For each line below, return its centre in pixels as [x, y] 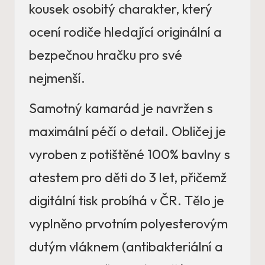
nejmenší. [57, 78]
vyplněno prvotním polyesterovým [128, 224]
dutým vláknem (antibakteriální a [126, 247]
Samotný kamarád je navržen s [121, 109]
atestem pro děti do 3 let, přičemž [128, 178]
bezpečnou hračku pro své [106, 55]
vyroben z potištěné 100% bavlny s [130, 155]
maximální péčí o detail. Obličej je [127, 132]
